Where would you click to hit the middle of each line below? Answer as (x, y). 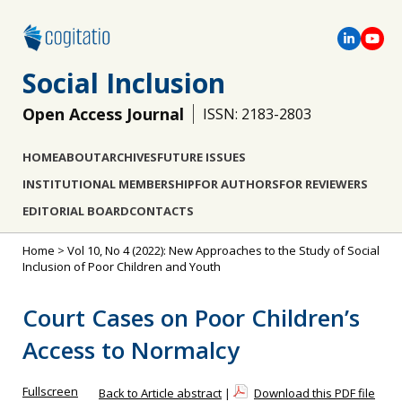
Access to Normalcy (131, 350)
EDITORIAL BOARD (76, 211)
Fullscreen (50, 391)
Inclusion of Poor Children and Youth (122, 267)
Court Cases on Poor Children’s (191, 318)
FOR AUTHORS (237, 184)
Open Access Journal (103, 114)
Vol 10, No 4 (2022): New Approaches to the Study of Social (223, 250)
